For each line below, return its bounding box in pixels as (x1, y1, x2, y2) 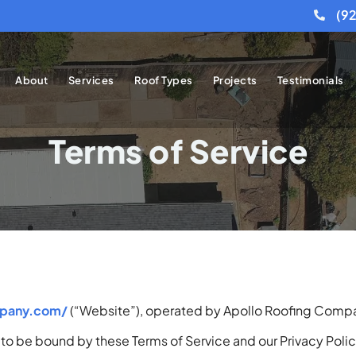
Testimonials (277, 73, 344, 87)
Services (68, 73, 114, 87)
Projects (212, 73, 257, 87)
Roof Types (133, 73, 193, 87)
